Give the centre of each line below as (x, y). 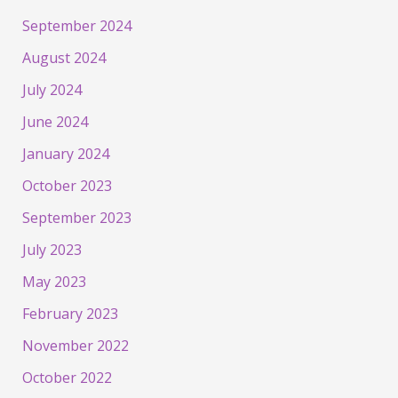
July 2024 (52, 90)
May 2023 (54, 282)
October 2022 (67, 378)
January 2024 (65, 154)
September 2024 (76, 26)
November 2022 (75, 346)
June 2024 (55, 122)
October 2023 (67, 186)
